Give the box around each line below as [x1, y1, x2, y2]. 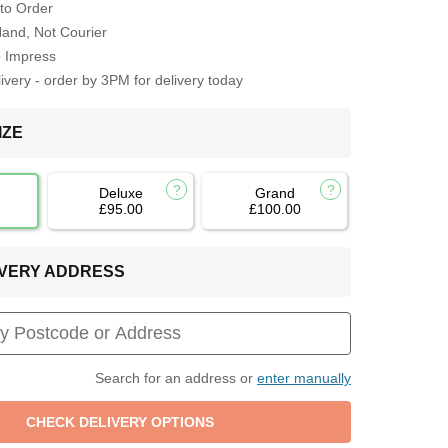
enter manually [256, 369, 351, 386]
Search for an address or [94, 369, 257, 386]
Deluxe [98, 184, 143, 201]
